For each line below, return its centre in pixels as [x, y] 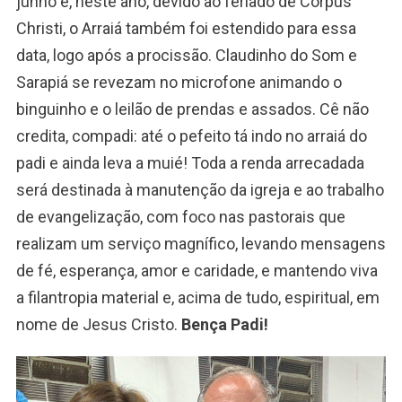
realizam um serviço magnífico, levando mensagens [201, 244]
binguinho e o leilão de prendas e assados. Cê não [192, 109]
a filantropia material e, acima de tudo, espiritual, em [197, 298]
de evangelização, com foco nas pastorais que [180, 217]
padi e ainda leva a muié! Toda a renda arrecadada [190, 163]
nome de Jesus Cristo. [98, 325]
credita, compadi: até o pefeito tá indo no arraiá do [191, 136]
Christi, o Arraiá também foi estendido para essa [186, 29]
